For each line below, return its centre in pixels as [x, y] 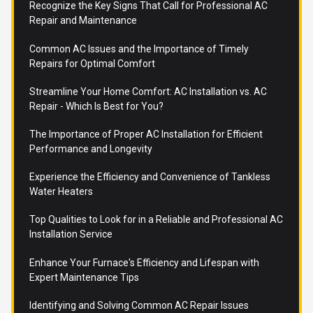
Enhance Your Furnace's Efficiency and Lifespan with [144, 262]
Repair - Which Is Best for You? [96, 106]
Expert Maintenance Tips [84, 277]
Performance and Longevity [90, 148]
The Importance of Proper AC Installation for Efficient [146, 134]
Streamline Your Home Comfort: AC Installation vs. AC [148, 91]
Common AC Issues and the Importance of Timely [139, 49]
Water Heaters [61, 192]
